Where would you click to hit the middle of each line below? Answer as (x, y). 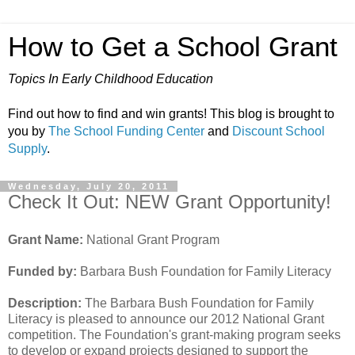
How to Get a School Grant (173, 47)
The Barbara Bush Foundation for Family (198, 303)
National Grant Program (151, 239)
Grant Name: (46, 239)
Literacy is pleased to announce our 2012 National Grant (166, 319)
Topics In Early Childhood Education (111, 79)
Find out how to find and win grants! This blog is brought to (171, 114)
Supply (27, 149)
